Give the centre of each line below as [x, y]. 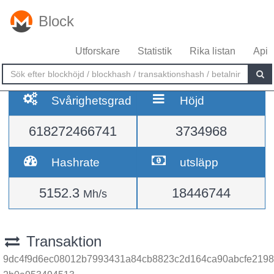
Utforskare [98, 51]
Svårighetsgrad [92, 100]
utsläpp [199, 162]
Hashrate [76, 162]
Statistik [155, 51]
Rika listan [213, 51]
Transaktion [61, 241]
